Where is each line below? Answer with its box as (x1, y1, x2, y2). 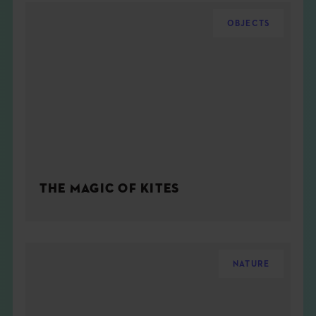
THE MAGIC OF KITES (39, 182, 180, 195)
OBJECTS (226, 19, 270, 28)
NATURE (232, 260, 270, 269)
